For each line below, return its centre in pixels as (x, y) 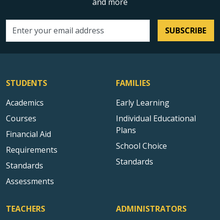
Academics (25, 102)
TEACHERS (26, 208)
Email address (31, 36)
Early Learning (143, 102)
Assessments (30, 181)
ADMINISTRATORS (151, 208)
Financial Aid (28, 134)
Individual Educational (156, 118)
